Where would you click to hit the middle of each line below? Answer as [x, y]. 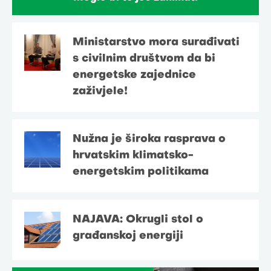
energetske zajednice [134, 75]
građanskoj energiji [128, 236]
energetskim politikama [141, 172]
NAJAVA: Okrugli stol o [138, 220]
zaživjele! [100, 91]
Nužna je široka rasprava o [149, 139]
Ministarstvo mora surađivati [156, 42]
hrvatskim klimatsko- [133, 155]
